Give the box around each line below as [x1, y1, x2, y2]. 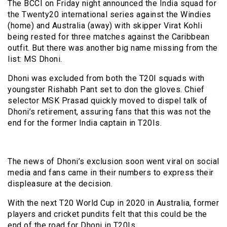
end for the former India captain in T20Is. [8, 118, 162, 128]
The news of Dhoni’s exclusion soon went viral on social [8, 156, 219, 166]
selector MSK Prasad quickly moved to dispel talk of [8, 95, 208, 105]
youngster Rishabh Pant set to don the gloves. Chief [8, 84, 205, 94]
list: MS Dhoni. [8, 54, 62, 64]
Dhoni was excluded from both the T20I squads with [8, 73, 205, 83]
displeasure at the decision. [8, 178, 112, 188]
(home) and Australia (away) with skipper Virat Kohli [8, 20, 202, 30]
